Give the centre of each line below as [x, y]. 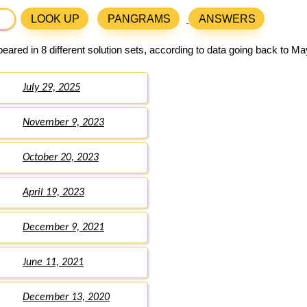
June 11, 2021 [53, 263]
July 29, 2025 [51, 88]
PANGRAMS [139, 19]
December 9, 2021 [63, 228]
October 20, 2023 [61, 158]
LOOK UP [56, 19]
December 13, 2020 [66, 298]
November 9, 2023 [63, 123]
